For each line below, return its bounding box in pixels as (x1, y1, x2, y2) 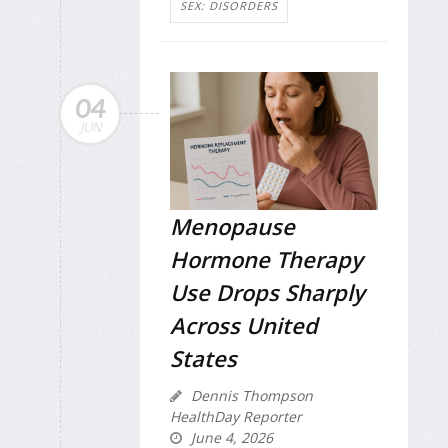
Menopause (170, 211, 295, 242)
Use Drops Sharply (170, 277, 365, 308)
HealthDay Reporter (170, 407, 302, 427)
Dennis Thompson (187, 386, 313, 406)
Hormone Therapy (170, 244, 363, 275)
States (170, 343, 237, 374)
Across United (170, 310, 318, 341)
